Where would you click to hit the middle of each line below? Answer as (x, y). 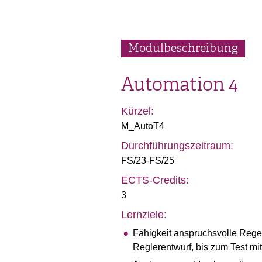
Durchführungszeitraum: (177, 146)
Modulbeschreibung (183, 48)
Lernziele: (144, 215)
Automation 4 (180, 84)
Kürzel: (137, 111)
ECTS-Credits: (155, 180)
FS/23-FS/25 (148, 161)
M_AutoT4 (143, 126)
